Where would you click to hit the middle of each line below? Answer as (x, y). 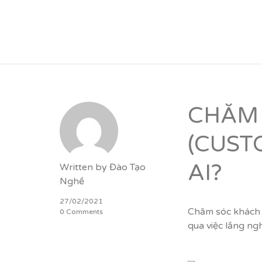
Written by (85, 167)
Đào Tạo (127, 167)
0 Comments (81, 212)
